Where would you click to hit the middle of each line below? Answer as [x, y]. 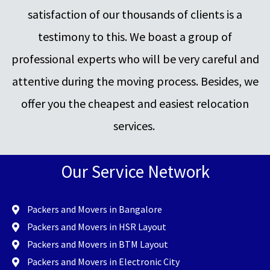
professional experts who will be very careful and [135, 59]
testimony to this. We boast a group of [135, 37]
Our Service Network [135, 172]
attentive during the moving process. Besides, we [135, 81]
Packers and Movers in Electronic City [103, 262]
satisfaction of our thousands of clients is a [135, 14]
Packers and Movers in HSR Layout [97, 227]
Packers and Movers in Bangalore [95, 209]
